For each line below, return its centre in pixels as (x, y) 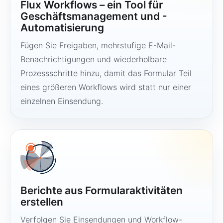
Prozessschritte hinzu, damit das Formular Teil (106, 73)
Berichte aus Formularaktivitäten (102, 190)
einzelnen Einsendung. (62, 101)
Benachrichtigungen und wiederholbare (94, 59)
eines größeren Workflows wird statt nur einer (106, 87)
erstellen (42, 202)
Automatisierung (62, 28)
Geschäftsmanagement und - (94, 16)
